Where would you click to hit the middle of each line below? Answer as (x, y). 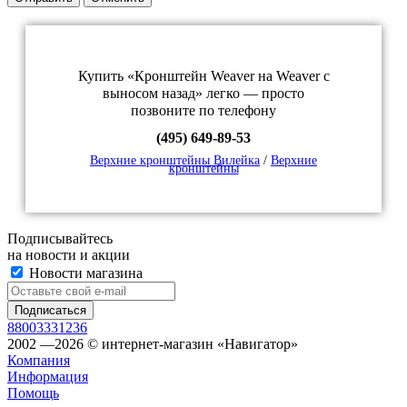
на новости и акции (69, 254)
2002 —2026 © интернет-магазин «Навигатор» (153, 343)
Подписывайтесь (60, 238)
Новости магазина (84, 273)
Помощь (33, 392)
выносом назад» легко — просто (203, 93)
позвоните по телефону (203, 110)
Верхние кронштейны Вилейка (175, 160)
